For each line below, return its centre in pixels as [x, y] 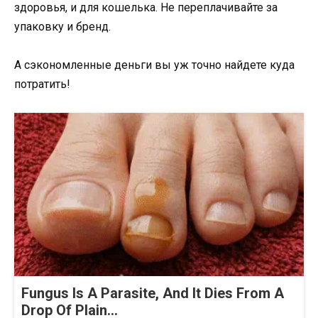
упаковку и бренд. [62, 27]
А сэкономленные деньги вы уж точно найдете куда [154, 65]
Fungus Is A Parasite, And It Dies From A [153, 293]
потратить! [42, 84]
